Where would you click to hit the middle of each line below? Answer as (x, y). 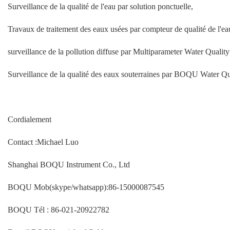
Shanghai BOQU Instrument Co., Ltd (70, 164)
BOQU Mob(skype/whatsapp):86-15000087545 (87, 187)
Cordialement (30, 119)
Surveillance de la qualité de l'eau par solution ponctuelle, (100, 6)
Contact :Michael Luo (43, 142)
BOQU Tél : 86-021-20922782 (60, 209)
